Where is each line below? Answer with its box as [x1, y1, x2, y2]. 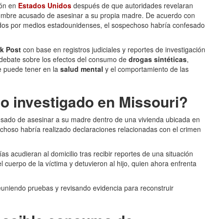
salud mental [60, 64, 103, 74]
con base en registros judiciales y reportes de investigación [21, 44, 205, 54]
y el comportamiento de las [103, 64, 189, 74]
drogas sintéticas [129, 54, 187, 64]
